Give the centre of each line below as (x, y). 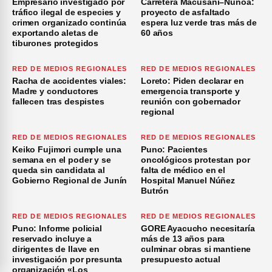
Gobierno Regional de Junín (70, 181)
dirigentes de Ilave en (56, 249)
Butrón (155, 191)
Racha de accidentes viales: (70, 81)
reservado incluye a (52, 239)
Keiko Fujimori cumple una (67, 150)
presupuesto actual (181, 260)
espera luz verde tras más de (199, 23)
